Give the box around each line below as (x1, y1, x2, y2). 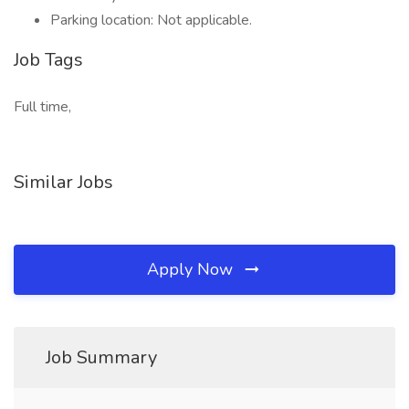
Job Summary (46, 345, 157, 370)
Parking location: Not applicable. (50, 10, 252, 30)
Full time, (14, 97, 71, 117)
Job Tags (14, 47, 83, 72)
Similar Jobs (14, 170, 113, 194)
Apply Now (147, 258, 237, 280)
